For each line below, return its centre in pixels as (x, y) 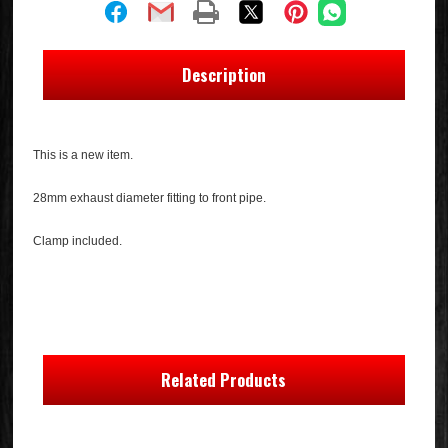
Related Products (224, 380)
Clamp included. (78, 241)
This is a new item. (83, 155)
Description (223, 75)
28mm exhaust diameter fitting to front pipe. (150, 198)
